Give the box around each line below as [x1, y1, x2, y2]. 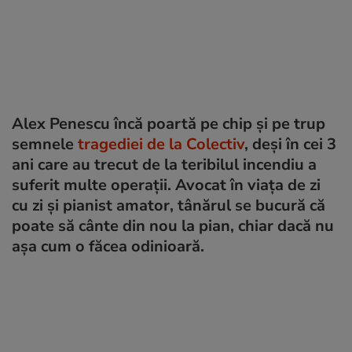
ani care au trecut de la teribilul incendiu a [12, 154, 317, 175]
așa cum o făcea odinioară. [12, 236, 204, 257]
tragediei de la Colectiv [78, 134, 244, 155]
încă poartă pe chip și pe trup [114, 113, 325, 134]
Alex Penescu [12, 113, 114, 134]
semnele [12, 134, 78, 155]
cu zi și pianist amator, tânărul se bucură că [12, 195, 325, 216]
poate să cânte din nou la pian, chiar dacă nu [12, 215, 334, 236]
